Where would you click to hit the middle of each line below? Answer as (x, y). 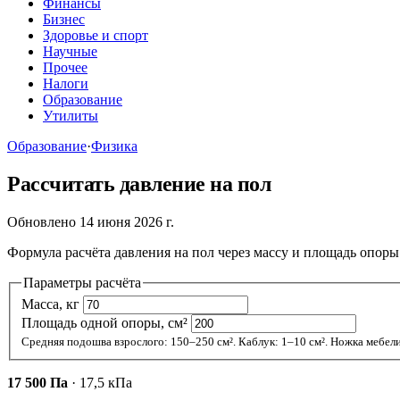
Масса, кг (50, 304)
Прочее (65, 67)
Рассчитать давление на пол (139, 183)
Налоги (66, 83)
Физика (114, 146)
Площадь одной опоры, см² (104, 323)
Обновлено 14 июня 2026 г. (91, 221)
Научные (70, 51)
